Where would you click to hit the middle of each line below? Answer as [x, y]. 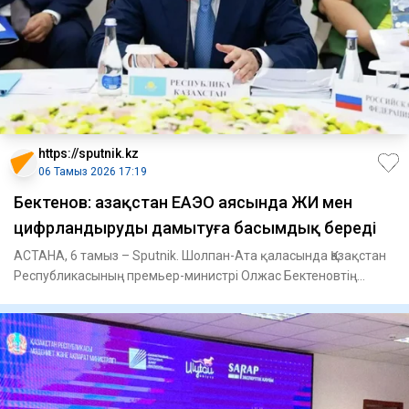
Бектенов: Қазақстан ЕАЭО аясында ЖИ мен [183, 203]
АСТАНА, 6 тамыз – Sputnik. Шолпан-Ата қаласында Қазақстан [200, 256]
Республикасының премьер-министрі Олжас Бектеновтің [185, 276]
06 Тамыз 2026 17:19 [93, 172]
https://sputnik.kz [89, 154]
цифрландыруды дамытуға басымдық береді [195, 228]
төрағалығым [54, 296]
